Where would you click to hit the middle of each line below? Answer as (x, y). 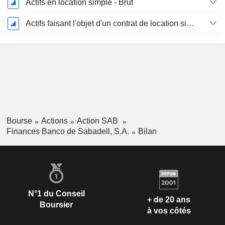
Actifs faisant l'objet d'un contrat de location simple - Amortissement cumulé (190, 24)
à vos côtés (169, 211)
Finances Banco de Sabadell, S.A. (68, 131)
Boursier (56, 204)
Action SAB (98, 121)
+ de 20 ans (169, 200)
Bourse (19, 121)
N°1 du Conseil (56, 193)
